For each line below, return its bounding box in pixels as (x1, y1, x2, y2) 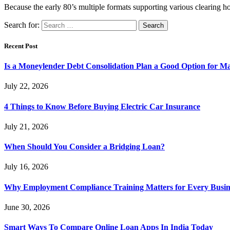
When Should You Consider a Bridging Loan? (4, 142, 165, 151)
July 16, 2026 (4, 162, 48, 171)
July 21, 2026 (4, 122, 48, 131)
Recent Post (4, 42, 37, 50)
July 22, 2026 (4, 82, 48, 91)
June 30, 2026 (4, 202, 50, 212)
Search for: (4, 20, 40, 29)
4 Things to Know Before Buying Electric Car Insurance (4, 102, 200, 111)
